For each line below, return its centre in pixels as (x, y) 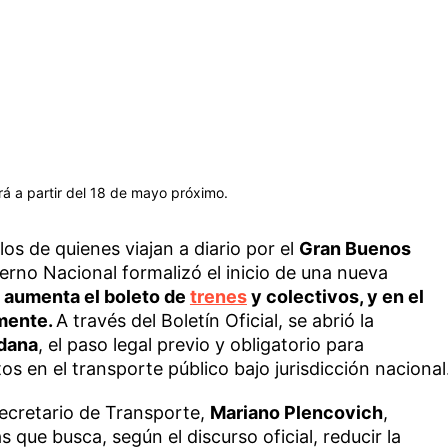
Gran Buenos (354, 248)
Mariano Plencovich (296, 412)
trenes (218, 296)
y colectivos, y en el (335, 296)
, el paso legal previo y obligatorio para (200, 344)
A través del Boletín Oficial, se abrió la (214, 320)
